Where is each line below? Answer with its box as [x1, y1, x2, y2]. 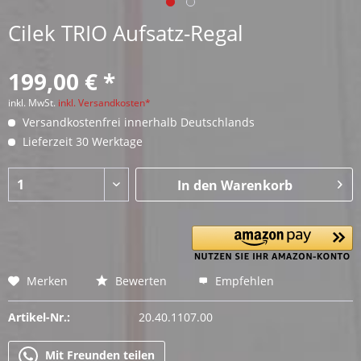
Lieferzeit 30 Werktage [19, 134, 143, 149]
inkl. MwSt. [8, 96, 58, 110]
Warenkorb [220, 176, 293, 194]
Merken [27, 273, 68, 288]
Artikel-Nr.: [8, 309, 70, 325]
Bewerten [112, 273, 167, 288]
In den [176, 176, 218, 194]
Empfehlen [212, 273, 274, 288]
